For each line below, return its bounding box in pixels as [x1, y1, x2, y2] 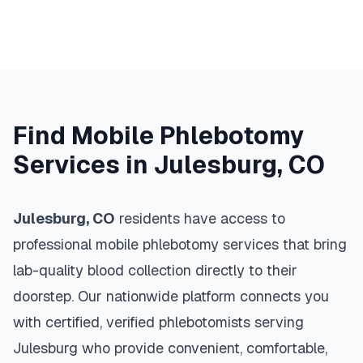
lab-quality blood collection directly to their [13, 261, 297, 280]
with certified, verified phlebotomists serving [13, 313, 304, 331]
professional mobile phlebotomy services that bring [13, 235, 347, 254]
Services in [13, 149, 154, 181]
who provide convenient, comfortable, [78, 339, 327, 357]
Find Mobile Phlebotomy [13, 120, 305, 152]
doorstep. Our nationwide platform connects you [13, 287, 329, 305]
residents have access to [115, 209, 285, 228]
